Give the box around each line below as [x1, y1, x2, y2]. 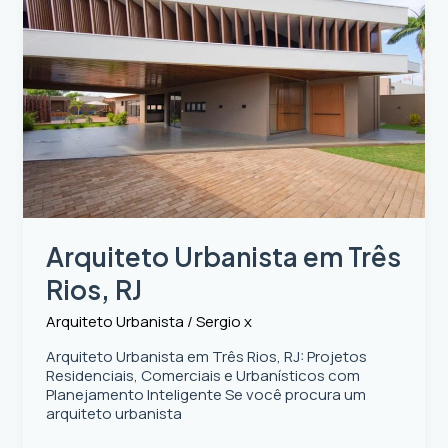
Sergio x [195, 311, 252, 333]
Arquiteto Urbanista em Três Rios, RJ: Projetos [45, 346, 367, 368]
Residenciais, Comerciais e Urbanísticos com [45, 365, 360, 387]
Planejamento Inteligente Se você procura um [45, 384, 366, 406]
